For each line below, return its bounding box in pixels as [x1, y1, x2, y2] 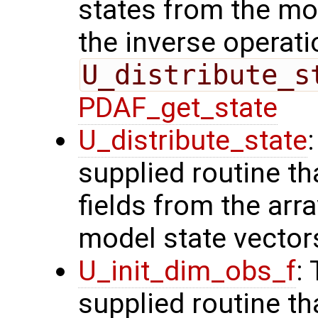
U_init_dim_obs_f [78, 255, 296, 288]
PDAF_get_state [78, 92, 278, 125]
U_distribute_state [78, 124, 307, 158]
